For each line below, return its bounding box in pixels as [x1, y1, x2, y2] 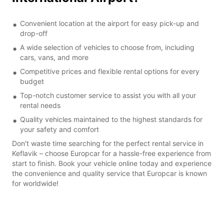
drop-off [20, 28, 47, 37]
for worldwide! [12, 178, 58, 187]
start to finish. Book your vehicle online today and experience [12, 158, 211, 167]
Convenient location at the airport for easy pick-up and [20, 18, 199, 27]
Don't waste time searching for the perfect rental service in [12, 138, 203, 147]
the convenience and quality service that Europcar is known [12, 168, 207, 177]
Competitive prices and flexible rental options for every [20, 66, 199, 75]
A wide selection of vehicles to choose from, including [20, 42, 194, 51]
